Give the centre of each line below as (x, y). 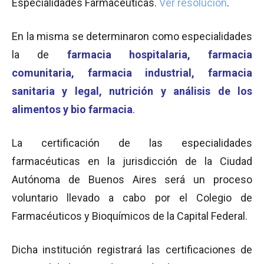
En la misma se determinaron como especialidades (132, 36)
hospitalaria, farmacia (190, 55)
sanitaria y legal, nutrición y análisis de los (132, 91)
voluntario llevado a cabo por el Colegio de (132, 198)
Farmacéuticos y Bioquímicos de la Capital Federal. (130, 216)
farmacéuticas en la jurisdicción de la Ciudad (132, 161)
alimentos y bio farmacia (72, 109)
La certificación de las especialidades (132, 143)
